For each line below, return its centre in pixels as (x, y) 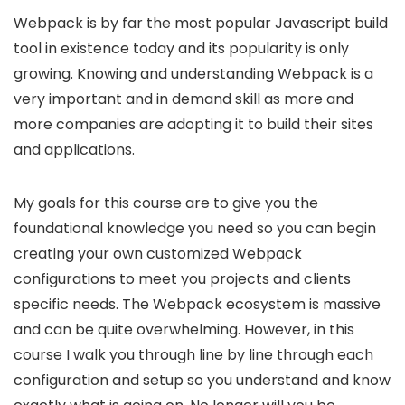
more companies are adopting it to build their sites (193, 124)
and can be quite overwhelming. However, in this (184, 329)
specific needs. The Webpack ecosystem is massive (197, 304)
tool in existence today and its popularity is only (181, 48)
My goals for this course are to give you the (166, 202)
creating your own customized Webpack (158, 253)
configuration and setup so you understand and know (202, 380)
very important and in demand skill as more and (184, 99)
